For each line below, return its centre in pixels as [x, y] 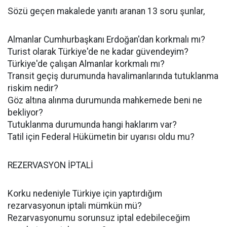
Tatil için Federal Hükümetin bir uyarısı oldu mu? [101, 137]
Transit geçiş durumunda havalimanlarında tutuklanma [113, 76]
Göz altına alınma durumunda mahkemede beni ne [105, 100]
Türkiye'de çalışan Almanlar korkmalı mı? [86, 64]
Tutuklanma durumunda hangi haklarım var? [92, 125]
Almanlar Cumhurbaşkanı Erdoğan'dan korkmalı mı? [106, 40]
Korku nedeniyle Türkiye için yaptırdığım [85, 194]
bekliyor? [25, 112]
